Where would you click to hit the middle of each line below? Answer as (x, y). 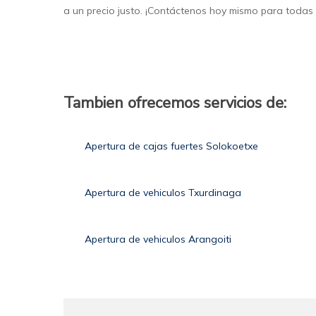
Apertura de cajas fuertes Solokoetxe (172, 146)
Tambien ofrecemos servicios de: (175, 103)
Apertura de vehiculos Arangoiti (158, 239)
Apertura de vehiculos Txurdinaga (163, 193)
